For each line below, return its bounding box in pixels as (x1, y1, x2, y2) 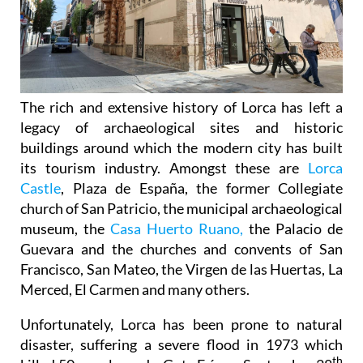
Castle (20, 178, 61, 197)
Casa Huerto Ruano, (110, 219, 243, 237)
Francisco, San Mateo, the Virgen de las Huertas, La (20, 259, 343, 278)
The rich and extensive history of (20, 97, 241, 116)
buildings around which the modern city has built (20, 138, 343, 156)
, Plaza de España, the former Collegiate (61, 178, 343, 197)
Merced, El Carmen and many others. (20, 280, 252, 298)
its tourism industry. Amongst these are (20, 158, 308, 177)
